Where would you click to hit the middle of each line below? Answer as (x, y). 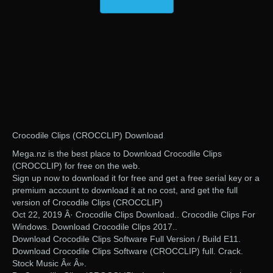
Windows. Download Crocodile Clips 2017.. (95, 227)
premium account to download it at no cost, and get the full (125, 190)
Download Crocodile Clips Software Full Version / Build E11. (126, 239)
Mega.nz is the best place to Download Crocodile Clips (117, 154)
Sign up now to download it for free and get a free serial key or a (136, 178)
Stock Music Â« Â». (49, 264)
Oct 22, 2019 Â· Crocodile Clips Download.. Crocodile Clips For (134, 215)
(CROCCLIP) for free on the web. (76, 166)
